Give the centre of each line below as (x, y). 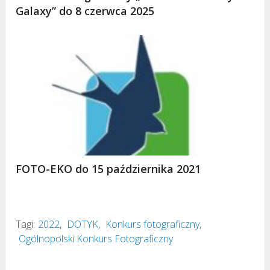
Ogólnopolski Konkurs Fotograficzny (96, 238)
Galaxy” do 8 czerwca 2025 (85, 11)
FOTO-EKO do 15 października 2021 (108, 168)
